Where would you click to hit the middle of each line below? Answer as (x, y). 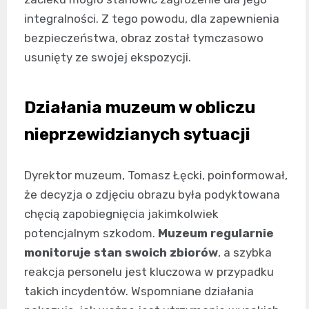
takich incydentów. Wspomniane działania (139, 291)
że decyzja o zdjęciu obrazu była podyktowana (152, 195)
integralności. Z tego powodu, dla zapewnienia (152, 19)
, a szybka (245, 252)
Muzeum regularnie (216, 233)
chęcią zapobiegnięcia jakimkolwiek (121, 214)
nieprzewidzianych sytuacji (137, 134)
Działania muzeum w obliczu (140, 108)
